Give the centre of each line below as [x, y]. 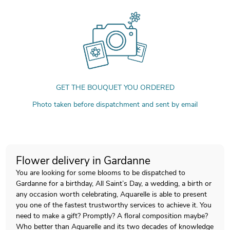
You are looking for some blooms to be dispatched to [101, 172]
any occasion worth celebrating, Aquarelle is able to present [112, 194]
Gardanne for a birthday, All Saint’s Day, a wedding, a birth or [114, 183]
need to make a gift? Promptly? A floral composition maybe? [112, 216]
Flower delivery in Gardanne [83, 160]
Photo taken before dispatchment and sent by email [115, 104]
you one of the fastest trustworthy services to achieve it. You [114, 205]
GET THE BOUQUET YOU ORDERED [115, 88]
